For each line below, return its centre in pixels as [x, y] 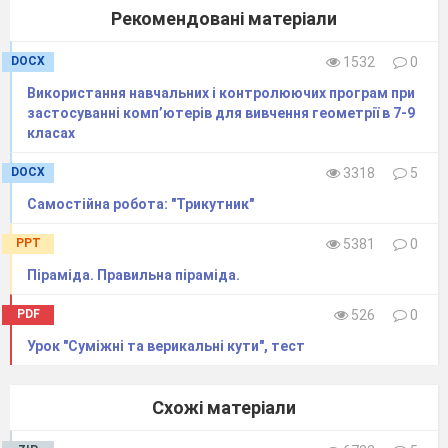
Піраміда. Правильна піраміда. [133, 274]
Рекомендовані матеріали [224, 18]
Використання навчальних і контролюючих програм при [221, 92]
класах [51, 132]
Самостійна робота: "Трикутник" [140, 203]
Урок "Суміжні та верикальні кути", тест [166, 345]
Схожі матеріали [224, 407]
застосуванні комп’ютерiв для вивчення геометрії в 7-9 [221, 112]
